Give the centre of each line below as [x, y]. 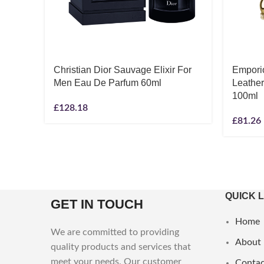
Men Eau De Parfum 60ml [108, 83]
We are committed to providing [115, 232]
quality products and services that [121, 247]
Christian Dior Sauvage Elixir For [123, 70]
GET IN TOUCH [97, 204]
